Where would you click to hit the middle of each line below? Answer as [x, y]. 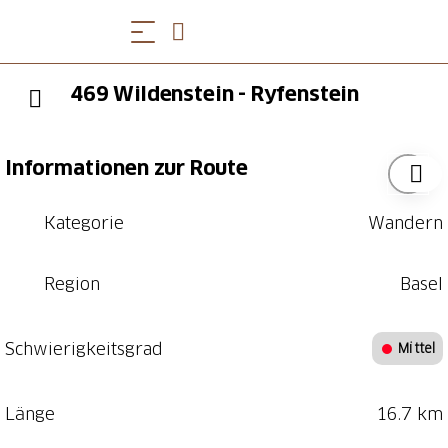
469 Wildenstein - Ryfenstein [215, 94]
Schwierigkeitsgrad [84, 348]
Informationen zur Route [126, 168]
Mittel [416, 348]
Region [72, 283]
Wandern [405, 222]
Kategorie [84, 222]
